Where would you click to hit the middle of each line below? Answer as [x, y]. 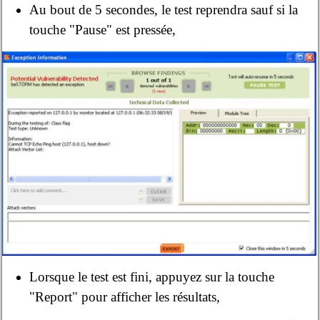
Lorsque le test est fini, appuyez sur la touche [152, 276]
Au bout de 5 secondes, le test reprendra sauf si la [164, 9]
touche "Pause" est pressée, [103, 29]
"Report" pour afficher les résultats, [125, 296]
